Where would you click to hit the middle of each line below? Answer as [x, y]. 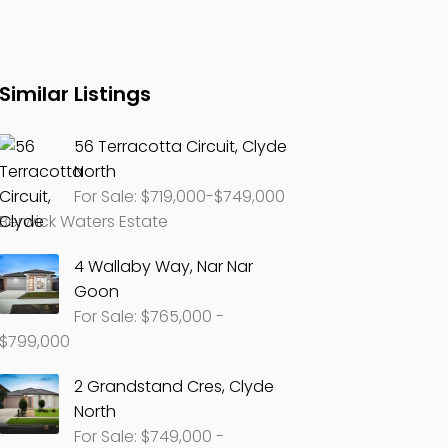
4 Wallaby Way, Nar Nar [164, 266]
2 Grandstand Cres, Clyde [174, 386]
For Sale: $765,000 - [149, 316]
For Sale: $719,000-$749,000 [180, 196]
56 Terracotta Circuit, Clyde [181, 146]
